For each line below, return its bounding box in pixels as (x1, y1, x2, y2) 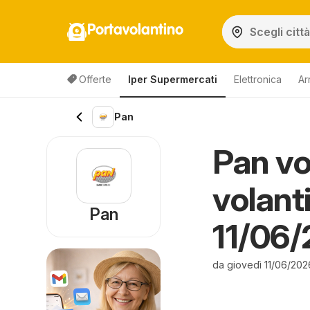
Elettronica (234, 73, 282, 85)
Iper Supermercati (128, 73, 217, 85)
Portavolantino (87, 22, 183, 38)
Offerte (79, 73, 111, 85)
